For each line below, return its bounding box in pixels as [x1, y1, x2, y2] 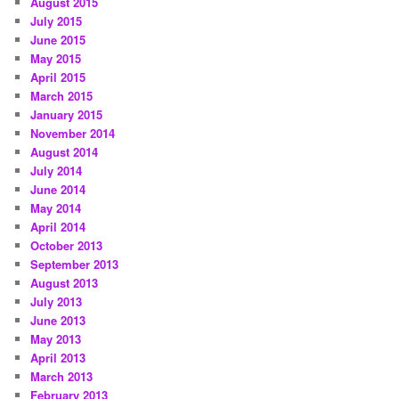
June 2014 [30, 181, 86, 199]
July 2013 [30, 293, 83, 311]
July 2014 [30, 162, 83, 180]
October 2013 [30, 237, 103, 255]
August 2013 [30, 274, 99, 292]
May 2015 [30, 50, 82, 68]
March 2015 [30, 87, 94, 105]
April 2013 [30, 349, 86, 367]
